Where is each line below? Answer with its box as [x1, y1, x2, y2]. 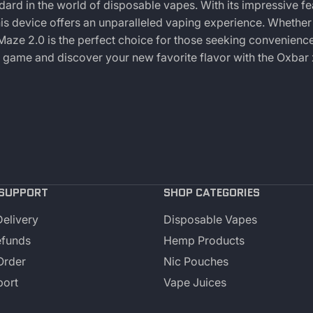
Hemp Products [163, 233, 245, 247]
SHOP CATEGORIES [163, 184, 260, 201]
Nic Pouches [163, 254, 228, 268]
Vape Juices [163, 275, 226, 289]
